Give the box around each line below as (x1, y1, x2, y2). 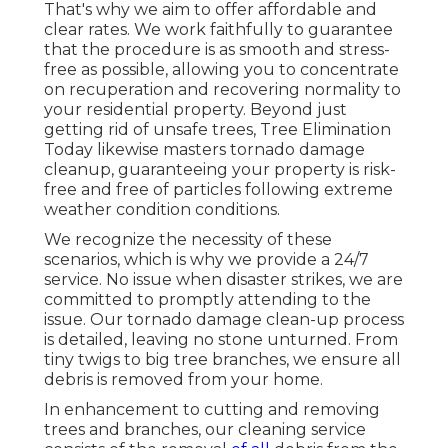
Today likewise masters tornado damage (44, 139, 365, 159)
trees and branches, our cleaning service (44, 419, 366, 439)
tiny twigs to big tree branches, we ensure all (44, 349, 401, 369)
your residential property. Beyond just (44, 99, 347, 119)
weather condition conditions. (44, 199, 280, 219)
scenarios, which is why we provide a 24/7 (44, 249, 369, 269)
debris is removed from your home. (44, 369, 323, 389)
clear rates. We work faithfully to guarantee (44, 19, 393, 39)
